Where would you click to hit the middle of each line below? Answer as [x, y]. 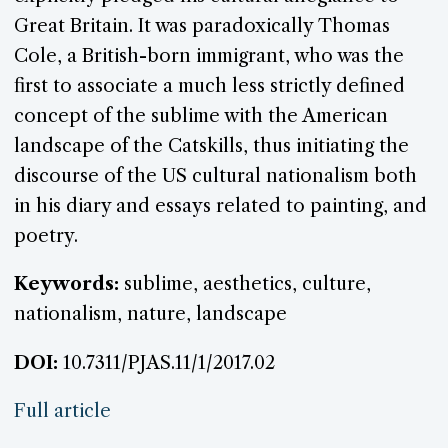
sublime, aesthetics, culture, [245, 284]
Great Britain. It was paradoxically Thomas [202, 26]
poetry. [46, 236]
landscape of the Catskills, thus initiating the [211, 146]
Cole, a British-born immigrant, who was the [209, 56]
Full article [62, 410]
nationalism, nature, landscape [150, 314]
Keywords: [66, 284]
